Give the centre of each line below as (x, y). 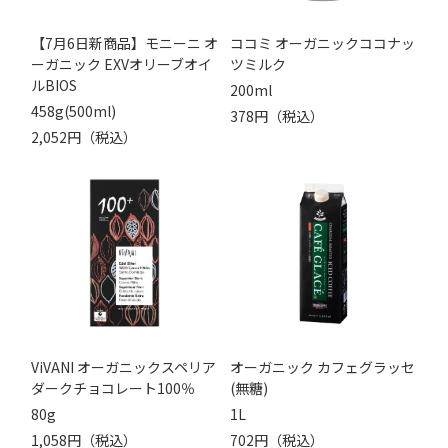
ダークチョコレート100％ (112, 387)
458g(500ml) (73, 110)
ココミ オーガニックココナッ (322, 42)
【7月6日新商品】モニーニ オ (124, 42)
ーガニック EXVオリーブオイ (121, 63)
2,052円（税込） (83, 136)
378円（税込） (276, 115)
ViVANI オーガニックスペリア (123, 366)
